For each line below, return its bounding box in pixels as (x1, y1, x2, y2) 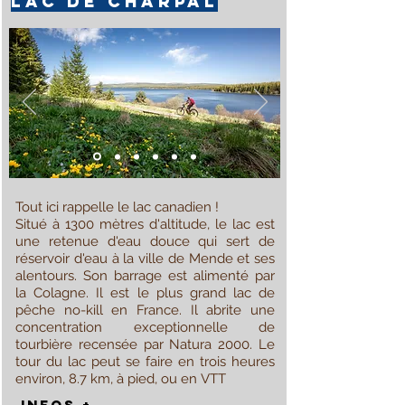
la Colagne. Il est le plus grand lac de (15, 285, 275, 301)
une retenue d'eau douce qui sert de (15, 233, 275, 250)
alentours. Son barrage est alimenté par (15, 268, 275, 284)
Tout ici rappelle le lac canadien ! (15, 199, 222, 215)
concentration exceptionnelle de (15, 319, 275, 335)
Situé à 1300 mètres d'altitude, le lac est (15, 216, 275, 232)
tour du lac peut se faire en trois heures (15, 353, 275, 370)
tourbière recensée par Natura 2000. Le (15, 336, 275, 353)
